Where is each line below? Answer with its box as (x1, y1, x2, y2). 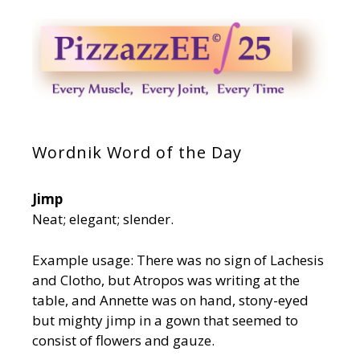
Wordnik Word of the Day (32, 141, 242, 164)
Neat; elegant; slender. (32, 210, 174, 229)
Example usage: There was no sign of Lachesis (32, 250, 324, 269)
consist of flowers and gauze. (32, 330, 215, 350)
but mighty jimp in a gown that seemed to (32, 310, 298, 329)
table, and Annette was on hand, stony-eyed (32, 290, 309, 309)
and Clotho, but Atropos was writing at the (32, 270, 300, 289)
